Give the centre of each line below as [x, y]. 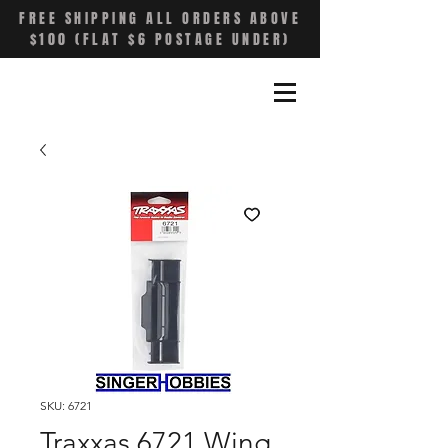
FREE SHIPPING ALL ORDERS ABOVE [160, 18]
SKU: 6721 [66, 405]
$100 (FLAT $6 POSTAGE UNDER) [160, 39]
